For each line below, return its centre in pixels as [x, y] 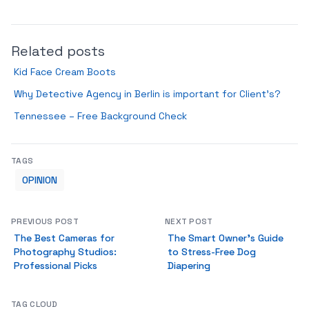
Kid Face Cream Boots [65, 72]
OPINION [40, 180]
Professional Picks [56, 266]
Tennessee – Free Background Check [100, 116]
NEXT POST [189, 221]
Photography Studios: [65, 252]
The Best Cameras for [64, 238]
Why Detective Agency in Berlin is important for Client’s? [147, 94]
